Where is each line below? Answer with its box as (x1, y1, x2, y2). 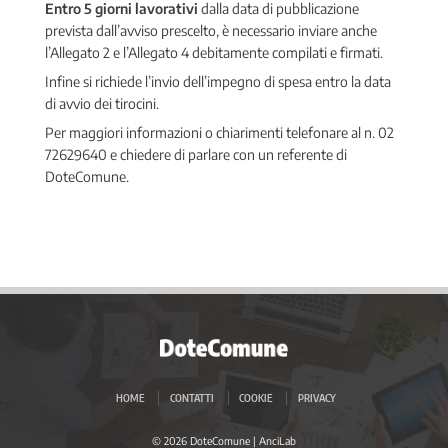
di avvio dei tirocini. (45, 95, 159, 112)
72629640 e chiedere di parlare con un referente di (45, 146, 347, 163)
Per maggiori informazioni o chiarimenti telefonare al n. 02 (45, 124, 394, 141)
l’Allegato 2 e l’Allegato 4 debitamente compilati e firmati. (45, 44, 383, 61)
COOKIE (239, 390, 272, 404)
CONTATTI (169, 390, 214, 404)
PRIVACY (297, 390, 336, 404)
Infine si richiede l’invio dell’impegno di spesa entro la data (45, 73, 391, 90)
